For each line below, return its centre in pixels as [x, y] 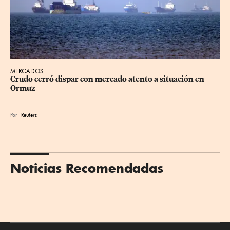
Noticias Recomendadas [87, 168]
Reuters [29, 114]
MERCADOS [27, 71]
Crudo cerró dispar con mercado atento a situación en [108, 79]
